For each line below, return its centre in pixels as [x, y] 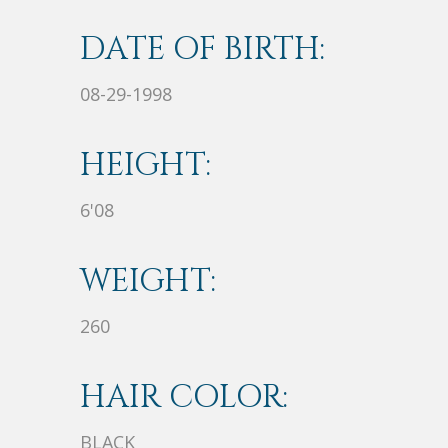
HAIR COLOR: [184, 398]
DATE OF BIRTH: [202, 50]
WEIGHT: [148, 282]
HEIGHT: [145, 166]
